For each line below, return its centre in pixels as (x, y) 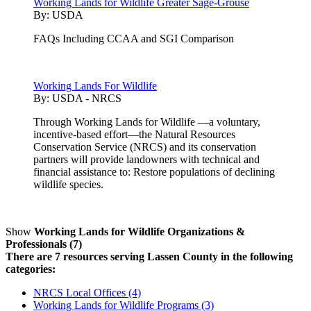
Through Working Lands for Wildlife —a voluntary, (147, 121)
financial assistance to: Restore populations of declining (154, 171)
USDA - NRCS (87, 98)
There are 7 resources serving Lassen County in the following (149, 256)
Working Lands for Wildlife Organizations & (140, 231)
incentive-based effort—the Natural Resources (134, 134)
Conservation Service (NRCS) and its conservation (145, 146)
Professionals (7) (44, 244)
